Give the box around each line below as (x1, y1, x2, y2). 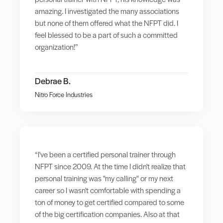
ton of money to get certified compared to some (35, 196, 184, 207)
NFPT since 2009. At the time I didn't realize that (35, 160, 186, 171)
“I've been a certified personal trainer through (35, 148, 176, 159)
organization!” (35, 41, 78, 52)
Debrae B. (35, 74, 71, 87)
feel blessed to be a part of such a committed (35, 29, 178, 40)
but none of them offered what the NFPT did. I (35, 17, 178, 28)
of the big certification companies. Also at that (35, 208, 180, 219)
